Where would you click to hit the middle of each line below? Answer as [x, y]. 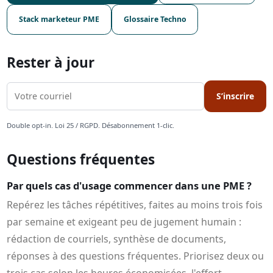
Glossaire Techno [155, 19]
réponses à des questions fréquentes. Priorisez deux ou [136, 256]
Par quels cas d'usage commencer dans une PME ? [129, 186]
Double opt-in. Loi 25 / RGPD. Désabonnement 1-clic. [91, 126]
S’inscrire [235, 96]
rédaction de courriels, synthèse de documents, [117, 239]
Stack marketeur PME [59, 19]
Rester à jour [51, 62]
